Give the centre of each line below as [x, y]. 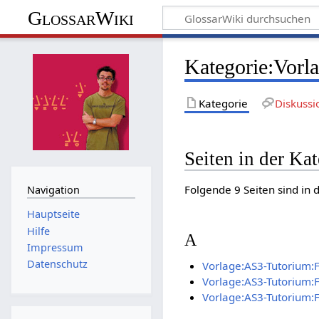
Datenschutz [57, 264]
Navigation [53, 189]
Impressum [55, 247]
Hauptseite [53, 214]
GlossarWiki [81, 18]
